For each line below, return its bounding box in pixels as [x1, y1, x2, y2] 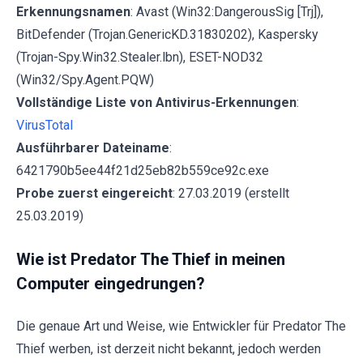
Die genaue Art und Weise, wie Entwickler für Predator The [16, 318, 346, 334]
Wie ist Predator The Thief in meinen [16, 249, 285, 269]
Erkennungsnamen [16, 3, 130, 19]
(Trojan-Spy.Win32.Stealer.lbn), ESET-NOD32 [16, 49, 263, 65]
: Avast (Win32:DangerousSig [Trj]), [130, 3, 323, 19]
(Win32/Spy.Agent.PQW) [16, 71, 154, 88]
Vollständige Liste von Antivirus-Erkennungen [16, 94, 297, 110]
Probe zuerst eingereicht [16, 185, 173, 201]
